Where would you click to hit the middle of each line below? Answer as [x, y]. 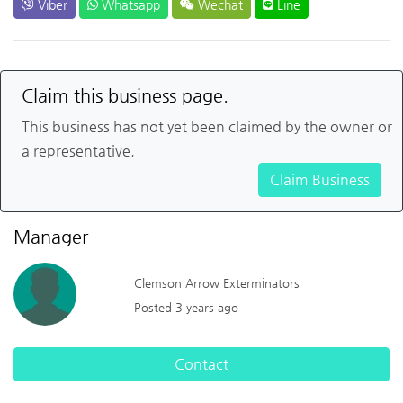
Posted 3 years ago [187, 307]
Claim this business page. [125, 95]
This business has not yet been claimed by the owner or [207, 126]
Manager [51, 237]
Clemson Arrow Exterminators [217, 282]
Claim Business [320, 179]
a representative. [78, 150]
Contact [201, 363]
